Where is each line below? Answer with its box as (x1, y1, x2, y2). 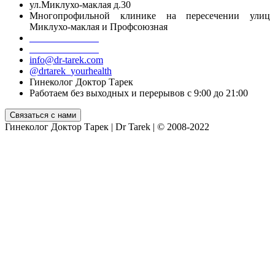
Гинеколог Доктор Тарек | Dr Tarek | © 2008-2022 (5, 121, 209, 132)
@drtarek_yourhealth (29, 65, 112, 76)
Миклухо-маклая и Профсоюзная (29, 21, 168, 32)
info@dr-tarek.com (29, 54, 103, 65)
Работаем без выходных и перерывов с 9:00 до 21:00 (29, 87, 248, 98)
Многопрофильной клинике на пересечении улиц (29, 10, 270, 21)
